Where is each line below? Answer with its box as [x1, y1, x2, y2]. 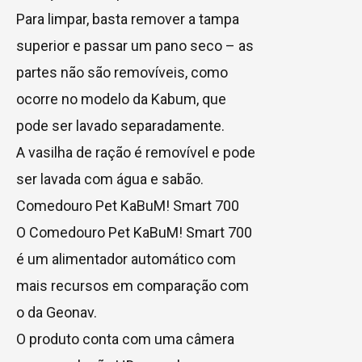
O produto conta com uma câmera [16, 330, 234, 347]
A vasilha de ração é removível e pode [16, 143, 255, 161]
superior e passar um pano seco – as [16, 36, 254, 54]
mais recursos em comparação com [16, 276, 249, 294]
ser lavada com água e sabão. [16, 170, 204, 187]
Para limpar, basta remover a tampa [16, 10, 239, 27]
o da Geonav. [16, 303, 97, 321]
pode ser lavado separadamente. [16, 116, 225, 134]
